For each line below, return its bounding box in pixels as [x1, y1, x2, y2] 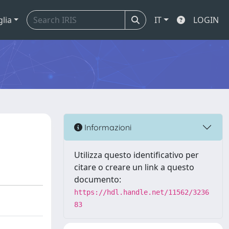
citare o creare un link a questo [74, 162, 194, 173]
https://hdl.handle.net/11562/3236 [74, 188, 209, 196]
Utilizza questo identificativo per [74, 149, 199, 161]
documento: [74, 174, 121, 185]
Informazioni [82, 122, 131, 132]
